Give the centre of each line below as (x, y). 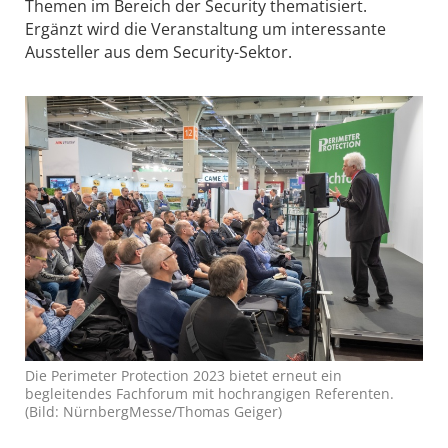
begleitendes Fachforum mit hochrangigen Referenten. (209, 394)
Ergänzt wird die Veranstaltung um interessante (205, 28)
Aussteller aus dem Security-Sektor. (160, 51)
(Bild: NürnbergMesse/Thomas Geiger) (153, 412)
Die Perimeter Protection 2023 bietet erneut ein (183, 376)
